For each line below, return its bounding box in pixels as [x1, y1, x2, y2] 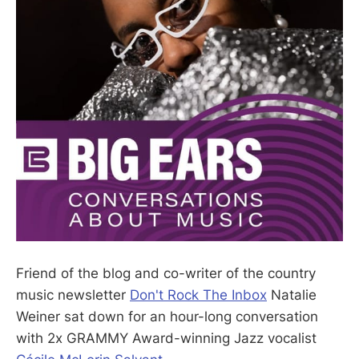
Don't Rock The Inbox [130, 287, 267, 304]
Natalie [267, 287, 317, 304]
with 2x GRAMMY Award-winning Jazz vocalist [16, 330, 317, 347]
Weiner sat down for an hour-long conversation [16, 309, 318, 325]
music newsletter [16, 287, 130, 304]
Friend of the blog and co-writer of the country [16, 265, 316, 282]
